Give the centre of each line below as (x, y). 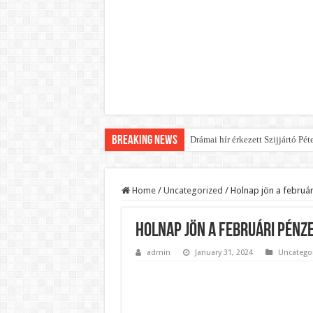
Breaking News (144, 141)
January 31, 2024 (224, 253)
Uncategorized (193, 190)
